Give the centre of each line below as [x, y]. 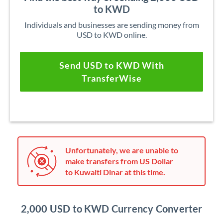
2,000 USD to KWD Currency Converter [111, 209]
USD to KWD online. [111, 35]
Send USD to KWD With [111, 65]
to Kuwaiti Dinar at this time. [115, 172]
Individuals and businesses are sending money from [111, 25]
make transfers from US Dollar [119, 161]
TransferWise [111, 78]
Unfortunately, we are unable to [122, 150]
